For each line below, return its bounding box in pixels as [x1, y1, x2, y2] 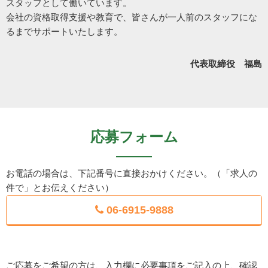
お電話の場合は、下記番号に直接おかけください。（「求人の [6, 167, 257, 178]
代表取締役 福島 [190, 59, 262, 69]
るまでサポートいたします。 [6, 26, 123, 37]
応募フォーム [90, 129, 178, 145]
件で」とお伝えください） [6, 182, 114, 193]
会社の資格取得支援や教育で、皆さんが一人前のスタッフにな [6, 12, 257, 23]
